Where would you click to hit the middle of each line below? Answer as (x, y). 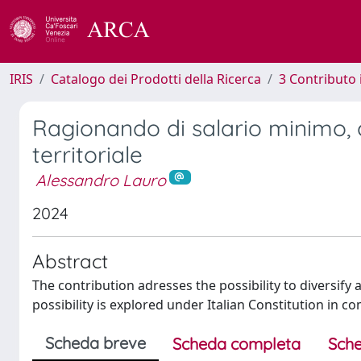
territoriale (87, 154)
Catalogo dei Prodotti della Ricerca (156, 79)
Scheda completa (237, 343)
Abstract (70, 261)
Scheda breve (95, 342)
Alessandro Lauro (101, 180)
